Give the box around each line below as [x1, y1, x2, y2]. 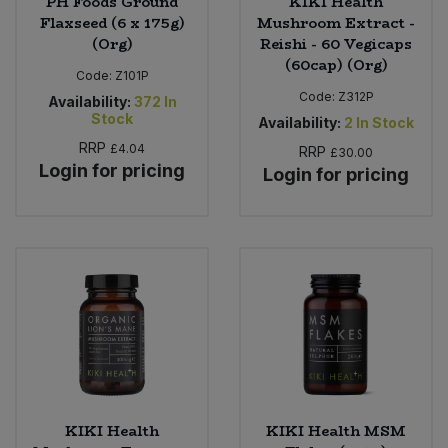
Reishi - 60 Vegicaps [260, 32, 412, 55]
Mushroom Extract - [257, 11, 415, 34]
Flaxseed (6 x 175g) [39, 11, 185, 34]
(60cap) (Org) [284, 53, 388, 76]
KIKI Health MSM [266, 420, 406, 443]
